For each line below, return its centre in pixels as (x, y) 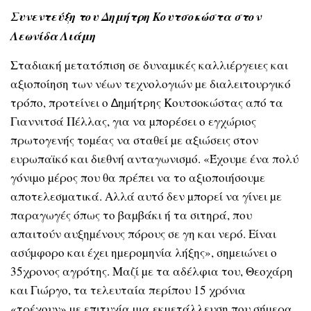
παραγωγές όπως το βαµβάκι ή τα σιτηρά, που (131, 215)
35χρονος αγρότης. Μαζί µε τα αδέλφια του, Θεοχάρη (152, 271)
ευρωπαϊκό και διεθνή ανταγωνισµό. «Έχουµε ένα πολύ (154, 159)
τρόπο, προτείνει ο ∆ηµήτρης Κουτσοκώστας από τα (147, 103)
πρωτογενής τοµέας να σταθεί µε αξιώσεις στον (134, 140)
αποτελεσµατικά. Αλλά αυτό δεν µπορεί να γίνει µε (146, 196)
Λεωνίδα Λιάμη (53, 36)
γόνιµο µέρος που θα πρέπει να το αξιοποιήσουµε (138, 178)
